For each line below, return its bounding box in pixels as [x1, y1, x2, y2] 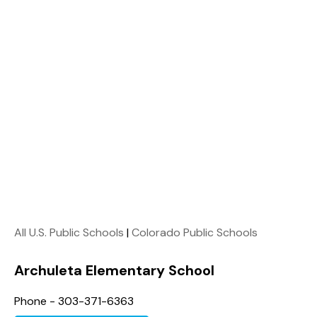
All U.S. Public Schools [14, 224, 124, 240]
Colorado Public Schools [132, 224, 258, 240]
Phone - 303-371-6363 [14, 293, 134, 309]
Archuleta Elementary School [14, 260, 214, 279]
